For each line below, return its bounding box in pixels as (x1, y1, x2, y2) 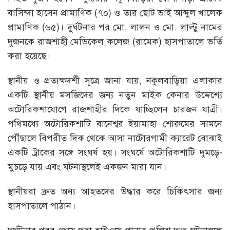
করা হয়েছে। (8, 50, 50, 62)
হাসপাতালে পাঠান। (8, 200, 75, 212)
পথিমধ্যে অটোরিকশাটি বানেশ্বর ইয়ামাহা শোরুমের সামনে (8, 118, 222, 129)
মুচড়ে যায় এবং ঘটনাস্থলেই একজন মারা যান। (8, 161, 166, 172)
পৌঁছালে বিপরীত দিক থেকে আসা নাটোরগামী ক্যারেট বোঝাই (8, 132, 222, 144)
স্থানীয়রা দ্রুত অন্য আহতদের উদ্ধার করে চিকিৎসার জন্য (8, 185, 222, 197)
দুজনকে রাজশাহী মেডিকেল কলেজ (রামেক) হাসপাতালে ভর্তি (8, 35, 222, 47)
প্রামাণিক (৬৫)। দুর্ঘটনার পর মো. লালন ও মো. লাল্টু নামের (8, 21, 222, 33)
